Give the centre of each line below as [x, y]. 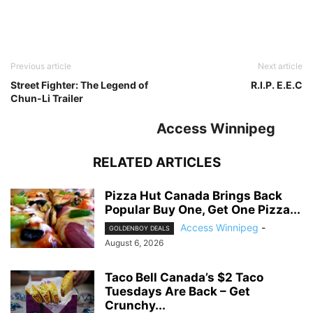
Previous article [41, 66]
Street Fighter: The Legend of [79, 85]
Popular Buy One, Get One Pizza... [203, 210]
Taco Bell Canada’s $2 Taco [184, 278]
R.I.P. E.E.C [277, 85]
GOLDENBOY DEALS [139, 228]
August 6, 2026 [134, 243]
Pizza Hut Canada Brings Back [194, 196]
